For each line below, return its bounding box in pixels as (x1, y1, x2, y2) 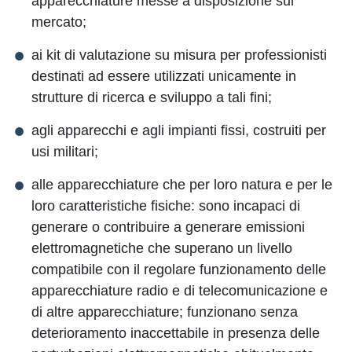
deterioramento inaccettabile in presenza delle (31, 325, 320, 341)
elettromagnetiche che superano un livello (31, 240, 292, 256)
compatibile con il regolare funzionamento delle (31, 262, 326, 277)
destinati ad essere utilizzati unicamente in (31, 68, 296, 84)
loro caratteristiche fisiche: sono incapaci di (31, 198, 300, 214)
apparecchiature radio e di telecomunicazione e (31, 283, 328, 299)
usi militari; (31, 144, 98, 159)
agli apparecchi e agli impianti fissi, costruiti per (31, 123, 326, 138)
